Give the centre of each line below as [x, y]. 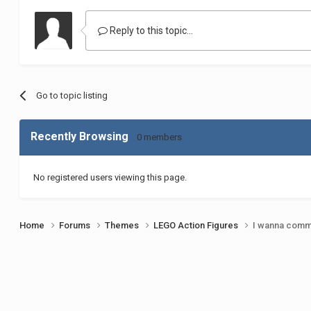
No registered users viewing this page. [110, 177]
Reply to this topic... [151, 30]
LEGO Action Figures [197, 225]
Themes [123, 225]
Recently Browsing [84, 136]
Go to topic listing [72, 95]
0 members [160, 137]
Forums [76, 225]
